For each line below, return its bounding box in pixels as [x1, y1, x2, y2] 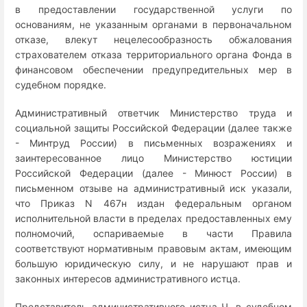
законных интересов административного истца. [15, 273, 241, 285]
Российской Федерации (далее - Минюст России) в [15, 167, 292, 180]
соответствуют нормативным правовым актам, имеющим [15, 243, 292, 255]
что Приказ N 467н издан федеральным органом [15, 197, 292, 210]
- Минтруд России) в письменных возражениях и [15, 137, 292, 149]
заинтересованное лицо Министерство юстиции [15, 152, 292, 164]
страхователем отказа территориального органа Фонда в [15, 48, 292, 60]
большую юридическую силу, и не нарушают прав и [15, 258, 292, 270]
